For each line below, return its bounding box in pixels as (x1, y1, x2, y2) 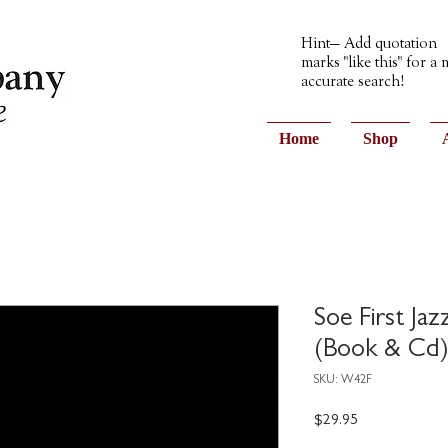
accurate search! (301, 74, 404, 90)
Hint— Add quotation (301, 36, 437, 52)
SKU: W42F (314, 375, 372, 387)
